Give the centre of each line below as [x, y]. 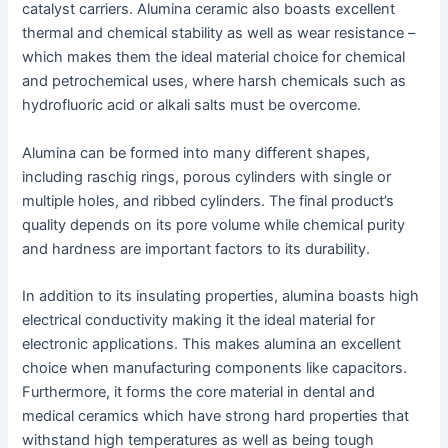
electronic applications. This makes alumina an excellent [212, 343]
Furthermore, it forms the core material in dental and [199, 391]
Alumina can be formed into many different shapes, [196, 152]
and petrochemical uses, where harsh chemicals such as [214, 81]
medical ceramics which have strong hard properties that [216, 415]
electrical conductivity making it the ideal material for [199, 319]
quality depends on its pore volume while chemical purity [214, 224]
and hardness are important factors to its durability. [196, 248]
